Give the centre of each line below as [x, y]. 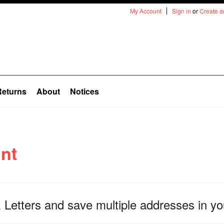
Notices [84, 91]
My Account [146, 11]
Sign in [181, 11]
